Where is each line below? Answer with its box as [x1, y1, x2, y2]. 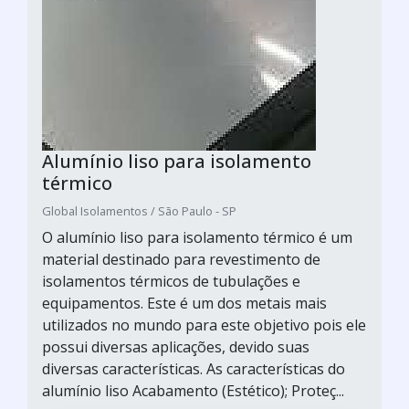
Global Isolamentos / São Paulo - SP [42, 203, 236, 219]
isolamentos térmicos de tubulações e [42, 271, 300, 291]
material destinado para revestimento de [42, 249, 320, 269]
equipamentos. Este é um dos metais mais [42, 293, 327, 313]
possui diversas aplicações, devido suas [42, 337, 309, 357]
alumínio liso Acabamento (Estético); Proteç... [42, 381, 344, 401]
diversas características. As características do [42, 359, 345, 379]
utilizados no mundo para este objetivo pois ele [42, 315, 366, 335]
